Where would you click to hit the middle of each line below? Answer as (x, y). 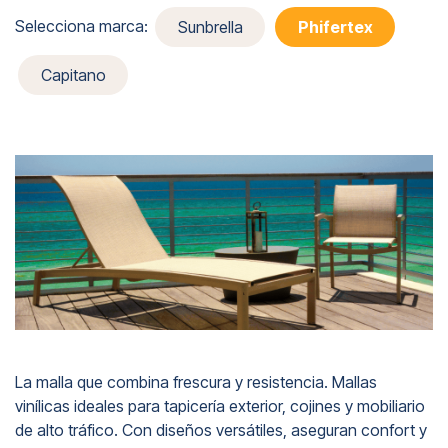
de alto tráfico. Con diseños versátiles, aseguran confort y (221, 429)
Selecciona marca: (81, 25)
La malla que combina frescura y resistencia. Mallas (196, 381)
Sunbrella (210, 26)
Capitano (73, 75)
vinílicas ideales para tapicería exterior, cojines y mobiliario (220, 405)
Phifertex (335, 26)
